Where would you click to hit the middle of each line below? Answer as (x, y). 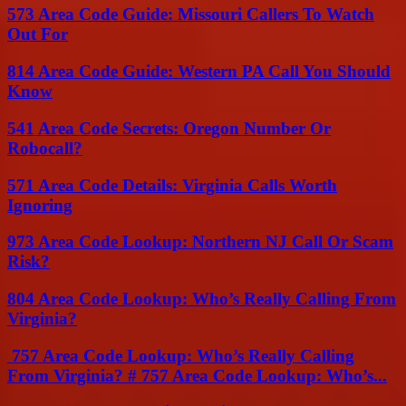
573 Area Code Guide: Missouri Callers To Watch (191, 14)
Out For (38, 34)
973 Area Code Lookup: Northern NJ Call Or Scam (200, 242)
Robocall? (45, 148)
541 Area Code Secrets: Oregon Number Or (169, 128)
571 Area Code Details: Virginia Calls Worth (172, 185)
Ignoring (40, 205)
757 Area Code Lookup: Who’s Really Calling (181, 355)
